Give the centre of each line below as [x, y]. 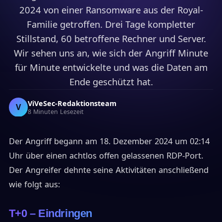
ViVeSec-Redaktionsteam [72, 103]
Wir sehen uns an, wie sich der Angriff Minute [111, 53]
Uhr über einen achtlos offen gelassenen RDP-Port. [106, 155]
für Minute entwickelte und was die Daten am [111, 67]
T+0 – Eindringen [50, 213]
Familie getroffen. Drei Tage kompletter [111, 24]
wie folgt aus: [34, 184]
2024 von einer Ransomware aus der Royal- [111, 10]
